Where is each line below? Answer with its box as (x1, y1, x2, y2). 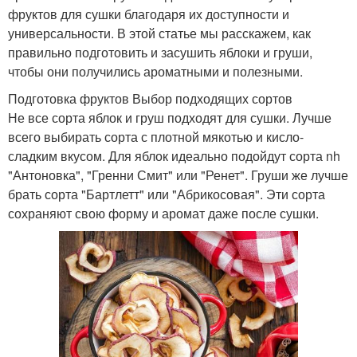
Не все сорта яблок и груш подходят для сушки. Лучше (8, 108, 331, 127)
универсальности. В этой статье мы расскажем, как (8, 23, 311, 42)
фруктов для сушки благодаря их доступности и (8, 4, 289, 23)
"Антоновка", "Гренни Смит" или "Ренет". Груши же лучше (8, 165, 348, 184)
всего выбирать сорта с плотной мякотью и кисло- (8, 127, 304, 146)
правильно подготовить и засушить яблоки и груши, (8, 42, 312, 61)
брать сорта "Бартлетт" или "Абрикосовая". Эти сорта (8, 184, 325, 203)
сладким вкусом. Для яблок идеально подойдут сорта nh (8, 146, 340, 165)
